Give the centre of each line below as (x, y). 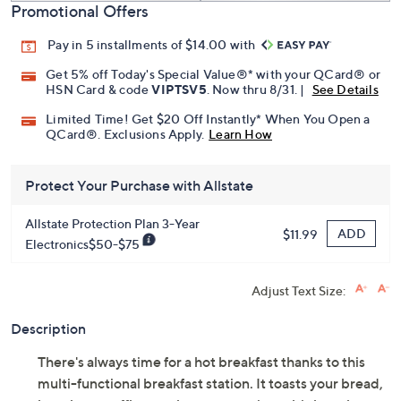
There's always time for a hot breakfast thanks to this (201, 362)
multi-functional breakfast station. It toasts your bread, (210, 384)
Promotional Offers (80, 12)
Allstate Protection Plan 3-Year (112, 224)
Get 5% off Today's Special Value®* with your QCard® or (213, 74)
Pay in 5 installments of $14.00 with (153, 45)
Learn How (241, 134)
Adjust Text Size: (299, 291)
